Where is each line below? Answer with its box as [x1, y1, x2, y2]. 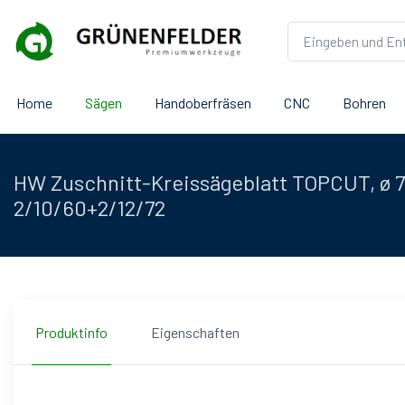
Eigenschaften [151, 323, 240, 341]
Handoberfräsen [155, 93, 251, 111]
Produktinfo [35, 323, 108, 341]
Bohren [343, 93, 386, 111]
